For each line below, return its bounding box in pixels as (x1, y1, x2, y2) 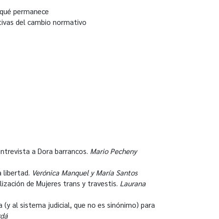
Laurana (120, 178, 146, 188)
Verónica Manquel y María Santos (32, 167, 137, 177)
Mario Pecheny (90, 146, 137, 155)
